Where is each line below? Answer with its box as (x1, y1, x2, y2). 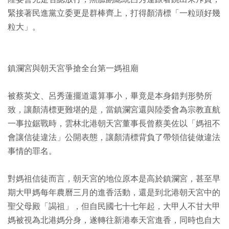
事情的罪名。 (8, 146, 57, 156)
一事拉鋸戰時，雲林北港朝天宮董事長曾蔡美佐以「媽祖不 (8, 119, 220, 129)
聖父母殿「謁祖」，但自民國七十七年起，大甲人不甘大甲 (8, 201, 220, 212)
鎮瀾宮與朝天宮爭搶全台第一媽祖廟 (8, 63, 139, 74)
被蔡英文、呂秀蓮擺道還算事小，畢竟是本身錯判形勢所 (8, 91, 212, 101)
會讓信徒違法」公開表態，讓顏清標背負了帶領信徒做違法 (8, 132, 220, 143)
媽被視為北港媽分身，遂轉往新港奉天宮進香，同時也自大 (8, 215, 220, 225)
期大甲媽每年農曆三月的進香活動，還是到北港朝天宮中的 (8, 188, 220, 198)
